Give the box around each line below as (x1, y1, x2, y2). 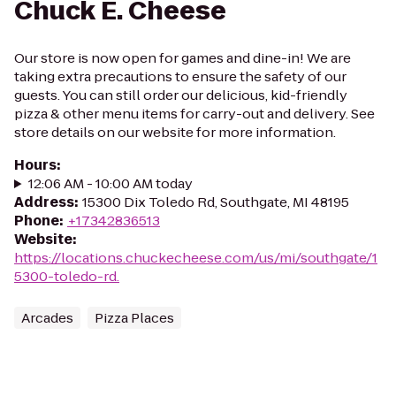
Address (14, 193, 74, 211)
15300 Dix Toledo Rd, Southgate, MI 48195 (82, 193, 349, 211)
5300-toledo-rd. (14, 267, 119, 286)
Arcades (21, 308, 73, 327)
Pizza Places (95, 308, 174, 327)
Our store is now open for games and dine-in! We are (14, 49, 351, 67)
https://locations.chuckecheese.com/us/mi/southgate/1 (14, 248, 377, 267)
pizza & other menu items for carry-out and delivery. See (14, 104, 375, 123)
